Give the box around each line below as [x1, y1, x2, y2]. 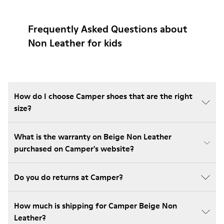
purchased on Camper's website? [14, 143, 134, 154]
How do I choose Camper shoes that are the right [14, 90, 192, 101]
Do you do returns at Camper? [14, 171, 123, 182]
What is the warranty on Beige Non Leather [14, 131, 171, 142]
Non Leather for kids [28, 36, 122, 50]
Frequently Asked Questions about [28, 22, 187, 36]
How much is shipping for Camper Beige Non [14, 200, 177, 211]
